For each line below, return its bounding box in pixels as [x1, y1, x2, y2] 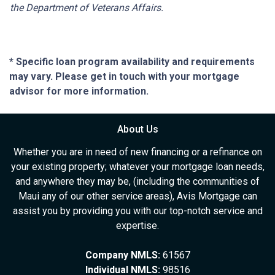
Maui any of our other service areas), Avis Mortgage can [18, 190, 257, 203]
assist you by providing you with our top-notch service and [12, 205, 263, 217]
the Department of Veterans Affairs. [10, 2, 163, 14]
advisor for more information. [9, 85, 149, 98]
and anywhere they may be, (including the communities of [15, 176, 260, 188]
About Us [117, 123, 158, 136]
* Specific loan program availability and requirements [9, 56, 255, 68]
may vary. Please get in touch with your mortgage [9, 71, 239, 83]
